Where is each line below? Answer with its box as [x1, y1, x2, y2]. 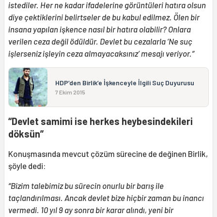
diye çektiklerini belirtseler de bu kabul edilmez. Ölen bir [8, 12, 200, 22]
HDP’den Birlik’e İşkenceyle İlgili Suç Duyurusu [55, 78, 194, 87]
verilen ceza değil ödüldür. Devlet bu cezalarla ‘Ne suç [8, 36, 192, 46]
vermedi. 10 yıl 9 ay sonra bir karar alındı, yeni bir [8, 204, 173, 215]
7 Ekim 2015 [55, 89, 85, 95]
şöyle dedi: [8, 160, 46, 170]
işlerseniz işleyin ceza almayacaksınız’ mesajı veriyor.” [8, 48, 194, 58]
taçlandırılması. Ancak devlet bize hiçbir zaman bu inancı [8, 192, 204, 202]
